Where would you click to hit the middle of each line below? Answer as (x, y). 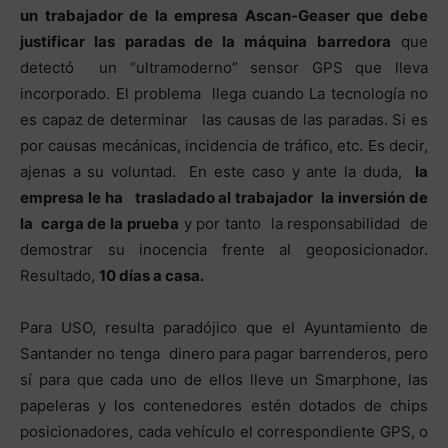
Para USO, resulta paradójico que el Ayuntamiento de (224, 327)
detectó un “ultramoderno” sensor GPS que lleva (224, 67)
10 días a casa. (151, 275)
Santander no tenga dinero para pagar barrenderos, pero (224, 353)
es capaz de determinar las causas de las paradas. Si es (224, 119)
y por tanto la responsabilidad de (303, 223)
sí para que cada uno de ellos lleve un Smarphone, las (224, 379)
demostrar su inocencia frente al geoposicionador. (224, 249)
